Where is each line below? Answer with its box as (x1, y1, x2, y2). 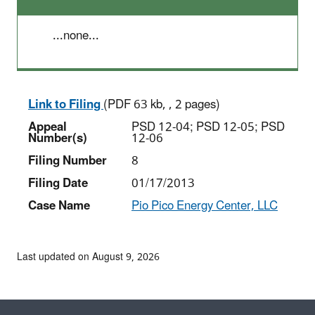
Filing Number (28, 148, 107, 174)
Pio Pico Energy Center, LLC (131, 193, 278, 219)
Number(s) (28, 125, 87, 151)
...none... (53, 22, 99, 49)
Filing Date (28, 170, 88, 196)
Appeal (28, 114, 67, 140)
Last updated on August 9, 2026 (17, 246, 160, 267)
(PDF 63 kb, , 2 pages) (103, 91, 220, 117)
